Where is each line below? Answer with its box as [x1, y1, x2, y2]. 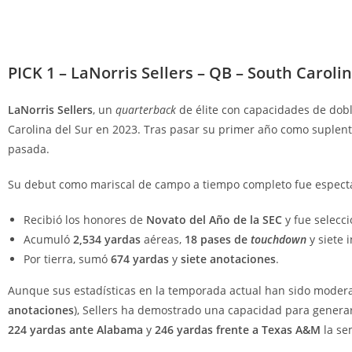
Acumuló [24, 231, 73, 247]
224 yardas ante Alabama [8, 321, 143, 337]
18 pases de [185, 231, 251, 247]
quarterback [115, 101, 176, 117]
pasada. [8, 141, 49, 156]
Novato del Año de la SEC [146, 211, 282, 227]
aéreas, [141, 231, 185, 247]
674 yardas [111, 251, 169, 266]
